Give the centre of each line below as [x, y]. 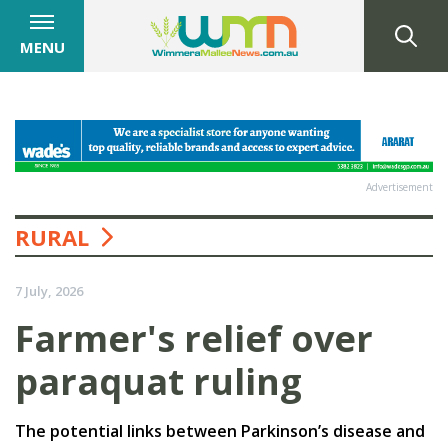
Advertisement [399, 186]
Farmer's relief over [194, 338]
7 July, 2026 [49, 290]
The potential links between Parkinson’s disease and [220, 430]
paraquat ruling [158, 381]
